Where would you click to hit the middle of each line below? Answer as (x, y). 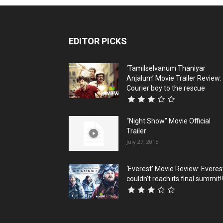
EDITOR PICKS (98, 41)
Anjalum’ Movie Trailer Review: (174, 78)
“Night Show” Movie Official (168, 121)
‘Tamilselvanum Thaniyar (166, 68)
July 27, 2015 (142, 141)
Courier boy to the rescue (166, 88)
